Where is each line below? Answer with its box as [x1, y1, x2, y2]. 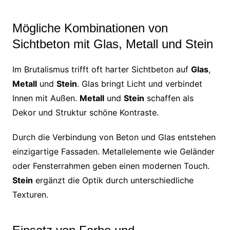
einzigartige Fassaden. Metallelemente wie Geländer [12, 146, 215, 157]
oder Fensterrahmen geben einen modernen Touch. [12, 160, 209, 171]
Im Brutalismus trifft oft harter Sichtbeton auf [12, 64, 191, 74]
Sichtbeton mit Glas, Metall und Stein [12, 36, 213, 51]
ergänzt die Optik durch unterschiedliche [32, 175, 194, 185]
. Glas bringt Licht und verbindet [76, 78, 202, 89]
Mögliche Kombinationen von [12, 21, 168, 35]
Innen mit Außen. [12, 92, 80, 103]
